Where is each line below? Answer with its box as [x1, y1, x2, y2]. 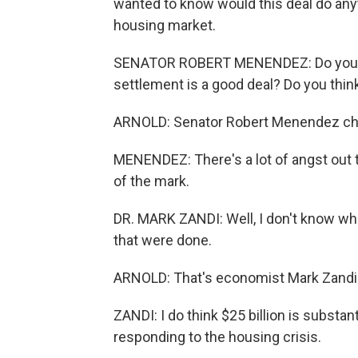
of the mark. [113, 173, 189, 189]
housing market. [113, 17, 216, 34]
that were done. [113, 232, 212, 249]
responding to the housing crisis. [113, 328, 321, 345]
